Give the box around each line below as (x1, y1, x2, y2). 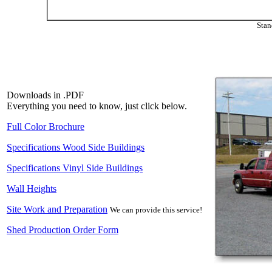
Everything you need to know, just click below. (7, 101, 187, 111)
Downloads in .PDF (7, 90, 84, 100)
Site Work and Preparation (7, 204, 107, 214)
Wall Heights (7, 183, 56, 194)
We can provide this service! (110, 205, 202, 214)
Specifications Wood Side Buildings (7, 142, 144, 152)
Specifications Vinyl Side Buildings (7, 163, 143, 173)
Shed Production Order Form (7, 225, 118, 235)
